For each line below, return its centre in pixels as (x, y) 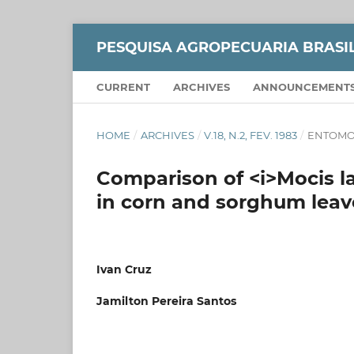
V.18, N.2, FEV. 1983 (251, 135)
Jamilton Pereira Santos (166, 301)
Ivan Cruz (124, 269)
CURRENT (123, 87)
